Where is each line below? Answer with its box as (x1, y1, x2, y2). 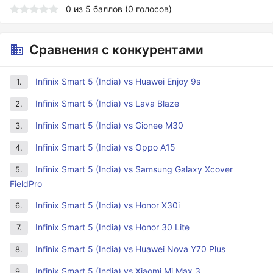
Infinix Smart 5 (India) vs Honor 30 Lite (35, 222, 190, 232)
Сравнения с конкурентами (29, 42, 204, 57)
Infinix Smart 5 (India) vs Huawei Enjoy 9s (35, 76, 200, 87)
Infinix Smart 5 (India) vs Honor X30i (35, 200, 180, 210)
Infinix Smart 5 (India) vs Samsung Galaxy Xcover (35, 164, 233, 174)
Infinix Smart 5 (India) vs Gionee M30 (35, 120, 183, 130)
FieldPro (10, 179, 42, 189)
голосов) (133, 4, 172, 14)
